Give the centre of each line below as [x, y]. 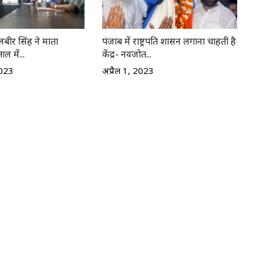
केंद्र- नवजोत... [127, 54]
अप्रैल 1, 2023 [128, 71]
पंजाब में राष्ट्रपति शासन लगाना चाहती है [169, 41]
